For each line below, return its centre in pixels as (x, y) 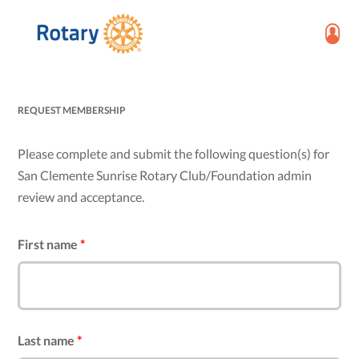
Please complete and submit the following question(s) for (174, 154)
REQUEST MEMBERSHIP (72, 111)
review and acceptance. (81, 197)
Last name (48, 341)
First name (49, 244)
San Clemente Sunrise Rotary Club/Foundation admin (165, 175)
